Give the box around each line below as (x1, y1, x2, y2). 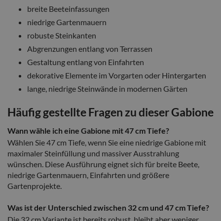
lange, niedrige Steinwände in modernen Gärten (27, 83, 187, 93)
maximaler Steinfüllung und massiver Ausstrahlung (7, 148, 179, 158)
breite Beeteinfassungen (27, 3, 110, 13)
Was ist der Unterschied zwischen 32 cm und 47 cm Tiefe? (7, 202, 209, 212)
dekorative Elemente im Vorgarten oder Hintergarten (27, 70, 206, 80)
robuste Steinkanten (27, 30, 96, 40)
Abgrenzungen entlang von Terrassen (27, 43, 152, 53)
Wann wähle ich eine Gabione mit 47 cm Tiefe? (7, 125, 169, 135)
